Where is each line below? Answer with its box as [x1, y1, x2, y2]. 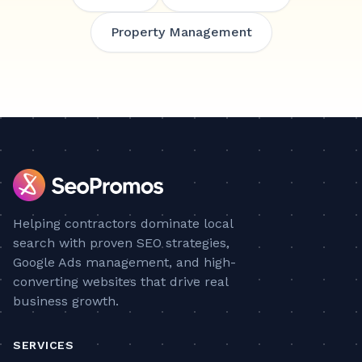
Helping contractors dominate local [13, 216, 233, 231]
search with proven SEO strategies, [13, 235, 229, 250]
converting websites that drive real [13, 274, 228, 289]
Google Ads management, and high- [13, 255, 236, 270]
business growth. [13, 293, 119, 309]
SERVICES [13, 339, 74, 351]
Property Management [110, 24, 252, 40]
